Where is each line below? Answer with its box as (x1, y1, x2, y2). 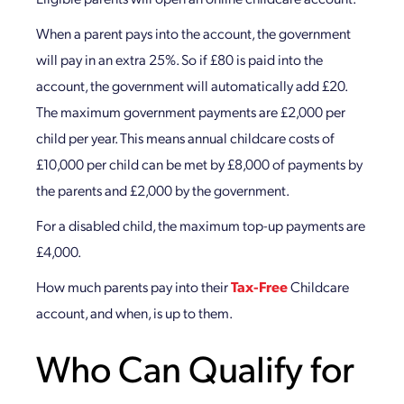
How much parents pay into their (36, 277, 231, 296)
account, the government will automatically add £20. (36, 76, 347, 95)
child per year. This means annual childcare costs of (36, 128, 335, 147)
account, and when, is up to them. (36, 303, 233, 322)
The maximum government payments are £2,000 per (36, 102, 345, 121)
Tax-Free (231, 277, 288, 296)
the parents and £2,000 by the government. (36, 180, 289, 199)
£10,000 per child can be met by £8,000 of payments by (36, 154, 363, 173)
